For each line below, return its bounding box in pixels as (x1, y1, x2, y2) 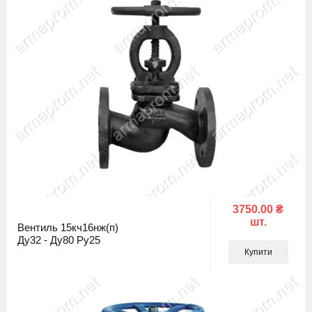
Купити (244, 247, 272, 257)
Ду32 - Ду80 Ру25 (17, 233, 100, 246)
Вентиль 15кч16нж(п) (17, 221, 118, 233)
